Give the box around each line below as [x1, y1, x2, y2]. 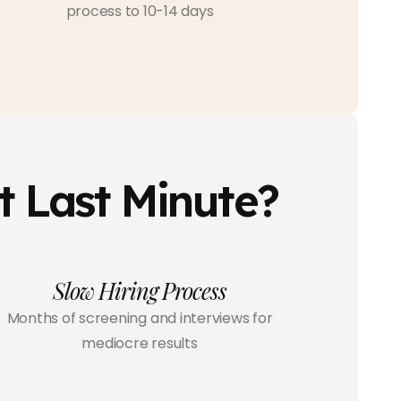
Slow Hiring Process [53, 276, 226, 306]
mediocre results [81, 333, 198, 354]
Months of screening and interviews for [6, 308, 273, 329]
